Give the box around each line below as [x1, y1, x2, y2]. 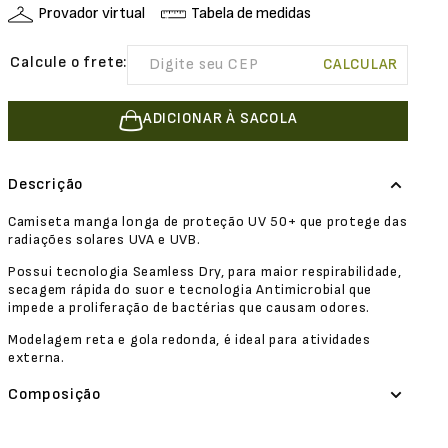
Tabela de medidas [191, 4, 311, 23]
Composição [8, 385, 101, 404]
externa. [8, 349, 65, 366]
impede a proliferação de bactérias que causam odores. [8, 299, 371, 316]
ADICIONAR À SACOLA [142, 109, 298, 128]
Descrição [8, 175, 84, 194]
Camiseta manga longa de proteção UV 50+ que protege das [8, 213, 408, 230]
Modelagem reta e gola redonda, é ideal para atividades [8, 331, 371, 348]
